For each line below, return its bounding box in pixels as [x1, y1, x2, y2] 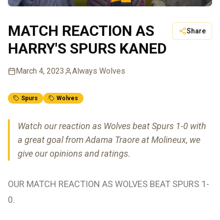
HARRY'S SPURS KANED [8, 40, 167, 57]
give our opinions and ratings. [18, 148, 131, 159]
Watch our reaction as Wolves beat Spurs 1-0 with [18, 121, 206, 132]
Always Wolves [72, 66, 125, 76]
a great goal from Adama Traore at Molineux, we [18, 135, 200, 145]
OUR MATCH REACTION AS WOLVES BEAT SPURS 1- [8, 179, 209, 190]
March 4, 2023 [16, 66, 64, 76]
